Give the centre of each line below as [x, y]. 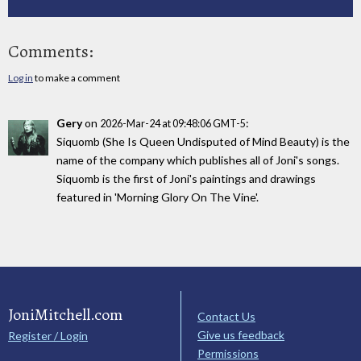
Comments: [51, 51]
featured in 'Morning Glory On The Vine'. [158, 197]
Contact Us [226, 317]
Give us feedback [241, 335]
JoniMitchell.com [65, 315]
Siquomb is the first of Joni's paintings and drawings [186, 178]
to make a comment [77, 77]
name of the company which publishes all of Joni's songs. [198, 160]
